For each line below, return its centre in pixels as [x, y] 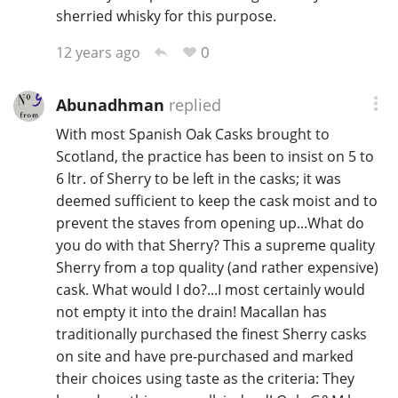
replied [192, 104]
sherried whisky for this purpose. [166, 16]
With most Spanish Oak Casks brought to [192, 135]
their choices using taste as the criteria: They [205, 379]
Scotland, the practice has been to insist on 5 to [215, 157]
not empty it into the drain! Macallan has [191, 312]
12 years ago [98, 53]
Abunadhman [110, 104]
